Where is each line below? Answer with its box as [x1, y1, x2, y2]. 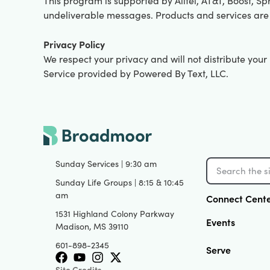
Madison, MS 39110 [55, 220, 128, 232]
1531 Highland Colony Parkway [55, 207, 174, 219]
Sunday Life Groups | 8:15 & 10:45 [55, 176, 184, 188]
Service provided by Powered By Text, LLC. [43, 67, 228, 80]
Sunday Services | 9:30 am [55, 157, 157, 169]
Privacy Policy [43, 37, 105, 51]
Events [206, 215, 235, 228]
